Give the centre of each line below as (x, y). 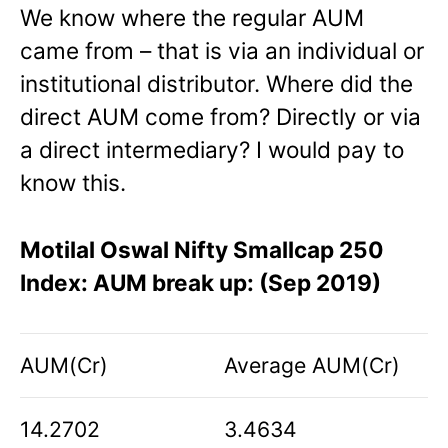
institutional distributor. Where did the (216, 84)
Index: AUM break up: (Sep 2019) (200, 283)
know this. (73, 183)
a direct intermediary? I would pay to (212, 150)
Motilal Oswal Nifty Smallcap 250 (202, 250)
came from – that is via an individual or (222, 51)
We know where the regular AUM (192, 18)
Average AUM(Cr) (312, 365)
